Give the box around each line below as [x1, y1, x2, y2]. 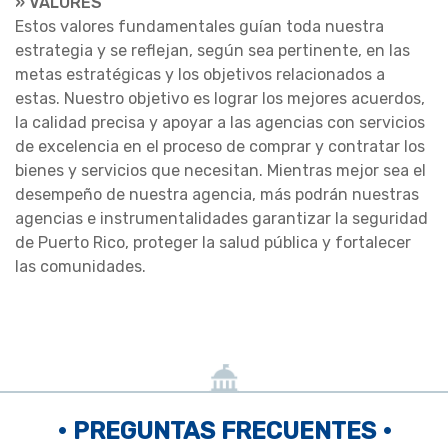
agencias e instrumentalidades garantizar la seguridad [15, 208, 428, 228]
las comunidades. [15, 256, 146, 276]
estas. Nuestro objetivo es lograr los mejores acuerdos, [15, 88, 425, 108]
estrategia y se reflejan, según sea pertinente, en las [15, 40, 410, 60]
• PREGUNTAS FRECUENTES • [56, 416, 392, 445]
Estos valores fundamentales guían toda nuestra [15, 16, 384, 36]
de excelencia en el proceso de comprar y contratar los [15, 136, 425, 156]
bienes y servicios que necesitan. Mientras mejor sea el [15, 160, 426, 180]
